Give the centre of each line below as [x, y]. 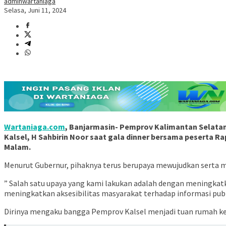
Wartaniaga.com [35, 127]
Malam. [17, 147]
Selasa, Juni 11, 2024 [35, 10]
